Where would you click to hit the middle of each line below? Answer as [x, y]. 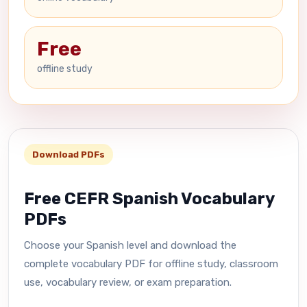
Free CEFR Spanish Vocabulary [149, 199]
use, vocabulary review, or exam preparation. [128, 282]
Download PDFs [69, 155]
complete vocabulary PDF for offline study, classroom [151, 264]
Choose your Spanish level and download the [130, 245]
